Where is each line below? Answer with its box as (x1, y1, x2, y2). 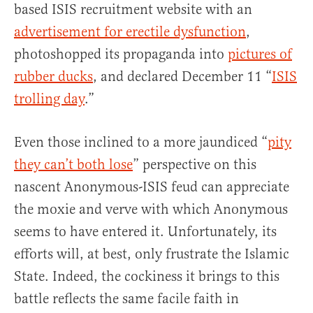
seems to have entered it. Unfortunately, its (14, 223, 277, 241)
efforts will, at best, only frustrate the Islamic (14, 245, 289, 263)
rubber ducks (14, 68, 93, 86)
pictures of (228, 45, 292, 64)
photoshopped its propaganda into (14, 45, 228, 64)
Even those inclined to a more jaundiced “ (14, 133, 268, 152)
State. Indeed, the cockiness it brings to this (14, 268, 279, 286)
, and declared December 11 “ (93, 68, 272, 86)
